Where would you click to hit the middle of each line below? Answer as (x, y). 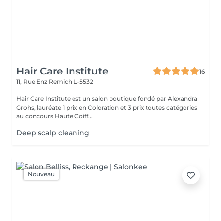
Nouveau (41, 174)
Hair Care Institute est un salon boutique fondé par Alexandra (107, 98)
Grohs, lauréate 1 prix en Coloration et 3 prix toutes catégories (107, 107)
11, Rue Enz (33, 82)
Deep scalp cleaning (53, 133)
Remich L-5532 (71, 82)
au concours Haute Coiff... (55, 116)
